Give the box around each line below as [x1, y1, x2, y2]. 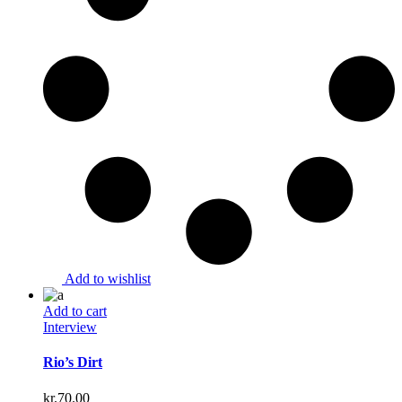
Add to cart [43, 303, 107, 319]
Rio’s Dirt [43, 354, 102, 371]
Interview [43, 319, 97, 336]
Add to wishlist [65, 271, 151, 287]
